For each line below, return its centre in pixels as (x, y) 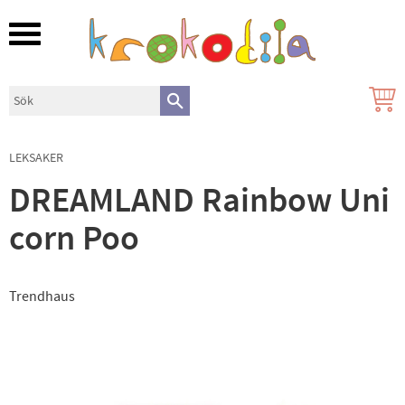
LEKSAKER (36, 157)
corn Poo (74, 239)
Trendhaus (42, 296)
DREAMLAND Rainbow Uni (199, 201)
